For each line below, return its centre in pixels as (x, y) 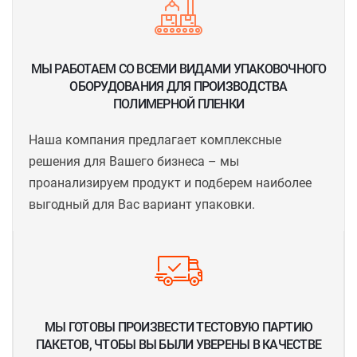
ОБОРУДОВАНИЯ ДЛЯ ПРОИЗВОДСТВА (178, 86)
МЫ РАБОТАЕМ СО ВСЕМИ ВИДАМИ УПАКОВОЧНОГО (178, 69)
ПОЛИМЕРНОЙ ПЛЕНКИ (178, 104)
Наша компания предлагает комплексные (155, 140)
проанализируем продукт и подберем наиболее (170, 183)
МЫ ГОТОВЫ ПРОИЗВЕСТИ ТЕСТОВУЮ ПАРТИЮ (178, 327)
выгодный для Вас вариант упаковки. (142, 204)
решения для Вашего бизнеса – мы (134, 161)
